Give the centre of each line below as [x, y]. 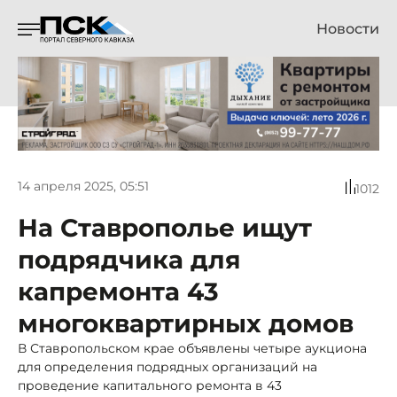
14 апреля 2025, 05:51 [83, 187]
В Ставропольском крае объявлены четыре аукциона [192, 348]
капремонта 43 [118, 291]
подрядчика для [129, 259]
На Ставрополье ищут [165, 227]
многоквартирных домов [186, 323]
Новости [348, 29]
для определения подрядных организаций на [167, 366]
